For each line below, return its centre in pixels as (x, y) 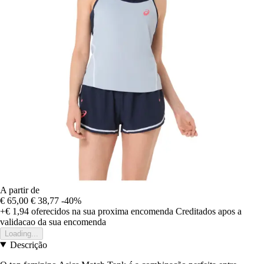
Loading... (22, 233)
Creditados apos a (209, 211)
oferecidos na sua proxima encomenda (101, 211)
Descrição (28, 245)
